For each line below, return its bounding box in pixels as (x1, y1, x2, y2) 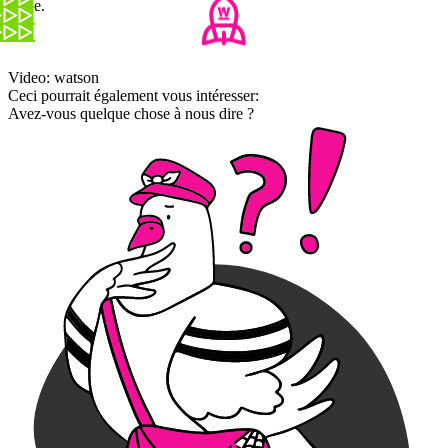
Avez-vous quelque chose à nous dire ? (8, 104, 254, 122)
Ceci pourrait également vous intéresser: (8, 86, 259, 104)
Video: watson (8, 68, 99, 86)
